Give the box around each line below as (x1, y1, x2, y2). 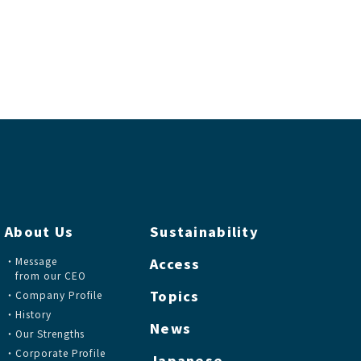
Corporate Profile (15, 346, 106, 359)
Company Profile (15, 288, 103, 301)
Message (15, 254, 57, 268)
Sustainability (150, 222, 259, 241)
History (15, 307, 52, 321)
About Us (5, 222, 74, 241)
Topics (150, 286, 200, 305)
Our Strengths (15, 326, 85, 340)
